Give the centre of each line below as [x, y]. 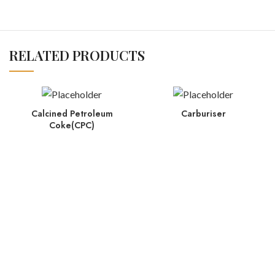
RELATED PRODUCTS [77, 56]
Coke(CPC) [72, 125]
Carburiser [203, 113]
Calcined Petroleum [72, 113]
